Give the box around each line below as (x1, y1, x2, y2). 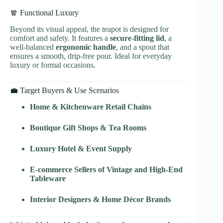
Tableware (30, 174, 66, 183)
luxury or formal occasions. (10, 60, 96, 69)
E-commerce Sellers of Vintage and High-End (30, 165, 183, 174)
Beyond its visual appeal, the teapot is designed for (10, 24, 169, 33)
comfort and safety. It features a (10, 33, 110, 42)
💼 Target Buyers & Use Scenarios (10, 86, 119, 95)
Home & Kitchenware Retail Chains (30, 102, 151, 111)
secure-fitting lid (110, 33, 164, 42)
